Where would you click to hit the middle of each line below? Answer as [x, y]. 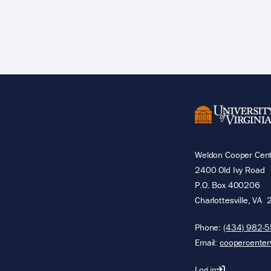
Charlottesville [221, 200]
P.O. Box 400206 [227, 184]
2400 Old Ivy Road [230, 169]
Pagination [36, 21]
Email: [207, 242]
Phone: [209, 227]
